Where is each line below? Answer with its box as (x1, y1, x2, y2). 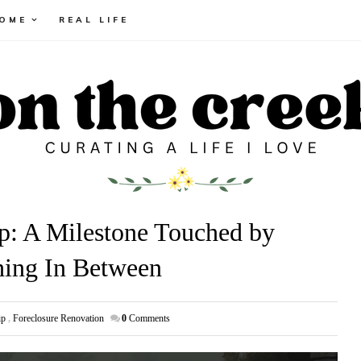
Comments (129, 313, 170, 324)
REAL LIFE (59, 15, 129, 25)
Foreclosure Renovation (13, 313, 104, 324)
